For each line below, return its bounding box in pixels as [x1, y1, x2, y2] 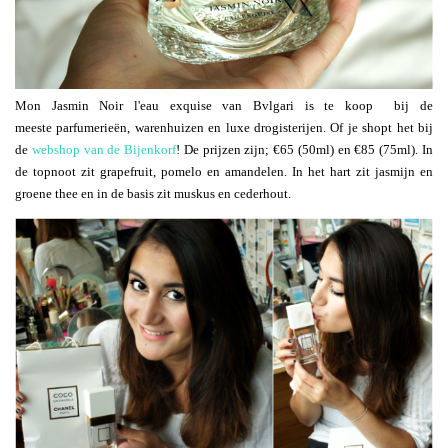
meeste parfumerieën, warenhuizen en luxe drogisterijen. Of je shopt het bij [15, 120, 433, 136]
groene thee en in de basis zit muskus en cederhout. [15, 186, 291, 202]
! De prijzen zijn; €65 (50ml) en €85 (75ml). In [176, 142, 434, 158]
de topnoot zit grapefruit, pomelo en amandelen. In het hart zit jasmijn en [15, 164, 433, 180]
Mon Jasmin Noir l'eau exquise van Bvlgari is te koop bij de [15, 98, 433, 114]
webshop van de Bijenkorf [31, 142, 177, 158]
